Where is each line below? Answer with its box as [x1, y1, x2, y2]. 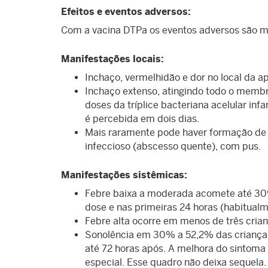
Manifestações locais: [61, 53, 164, 65]
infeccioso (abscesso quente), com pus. [85, 141, 261, 153]
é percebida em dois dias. [85, 113, 199, 125]
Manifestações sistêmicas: [61, 169, 187, 181]
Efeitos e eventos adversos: [61, 6, 191, 18]
